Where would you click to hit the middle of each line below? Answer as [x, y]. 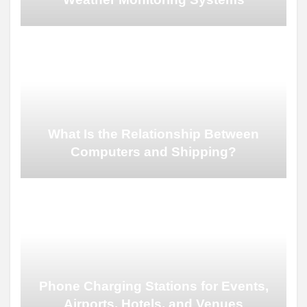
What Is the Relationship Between [153, 134]
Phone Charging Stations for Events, [153, 286]
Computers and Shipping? [153, 151]
